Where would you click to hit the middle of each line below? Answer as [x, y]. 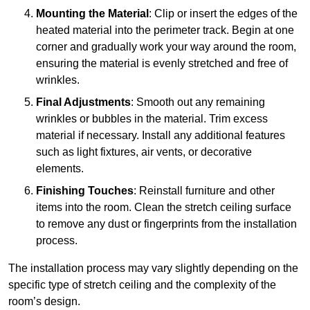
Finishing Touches [85, 190]
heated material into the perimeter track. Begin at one [165, 30]
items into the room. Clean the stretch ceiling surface [164, 207]
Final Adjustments [83, 102]
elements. [60, 168]
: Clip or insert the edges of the [223, 13]
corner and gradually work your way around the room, [166, 46]
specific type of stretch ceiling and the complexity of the [142, 284]
